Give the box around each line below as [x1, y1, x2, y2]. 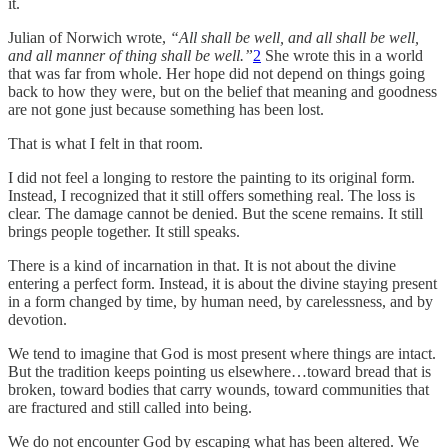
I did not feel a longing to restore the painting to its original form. [8, 168, 415, 186]
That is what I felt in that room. [8, 134, 203, 152]
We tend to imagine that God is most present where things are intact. [8, 344, 436, 362]
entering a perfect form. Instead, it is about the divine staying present [8, 274, 437, 292]
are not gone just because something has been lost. [8, 100, 324, 118]
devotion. [8, 310, 67, 328]
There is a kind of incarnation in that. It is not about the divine [8, 256, 396, 274]
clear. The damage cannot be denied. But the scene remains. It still [8, 204, 423, 222]
